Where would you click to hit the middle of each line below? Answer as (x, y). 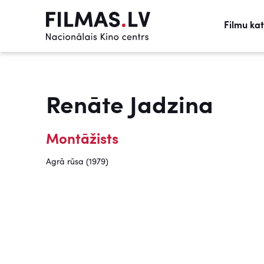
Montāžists (82, 140)
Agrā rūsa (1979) (77, 162)
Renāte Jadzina (130, 107)
